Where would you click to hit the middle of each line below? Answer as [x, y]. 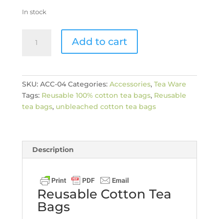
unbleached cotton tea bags [106, 107]
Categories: [88, 84]
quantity [36, 79]
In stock [34, 12]
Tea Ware [170, 84]
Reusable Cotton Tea [104, 194]
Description [53, 150]
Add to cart [99, 42]
